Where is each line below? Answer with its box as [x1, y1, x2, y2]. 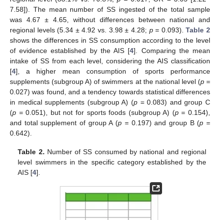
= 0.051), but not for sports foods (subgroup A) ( [16, 109, 175, 117]
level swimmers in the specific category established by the [18, 158, 206, 166]
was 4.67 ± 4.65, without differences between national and [10, 16, 210, 24]
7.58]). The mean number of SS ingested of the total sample [10, 5, 210, 14]
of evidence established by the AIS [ [10, 47, 130, 55]
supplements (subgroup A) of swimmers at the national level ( [10, 78, 200, 86]
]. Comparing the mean [134, 47, 211, 55]
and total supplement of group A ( [10, 119, 118, 127]
